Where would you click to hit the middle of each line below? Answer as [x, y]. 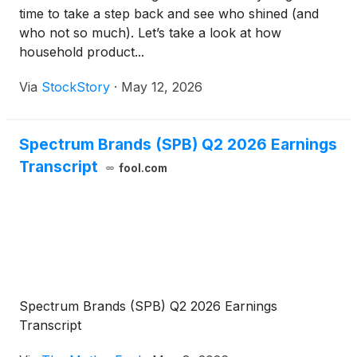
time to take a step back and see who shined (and [169, 14]
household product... [82, 52]
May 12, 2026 [162, 87]
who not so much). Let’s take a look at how [150, 33]
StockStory [76, 87]
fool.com [143, 169]
